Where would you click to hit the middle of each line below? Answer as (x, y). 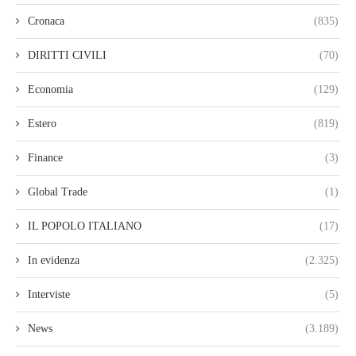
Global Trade (58, 192)
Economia (50, 90)
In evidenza (54, 261)
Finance (45, 158)
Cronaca (46, 21)
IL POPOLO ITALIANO (85, 226)
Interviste (49, 295)
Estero (42, 124)
